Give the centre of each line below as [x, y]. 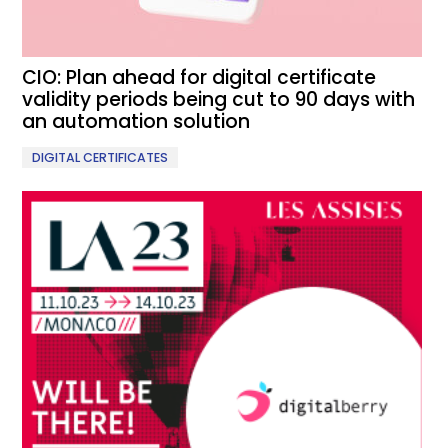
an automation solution [136, 121]
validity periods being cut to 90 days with [219, 99]
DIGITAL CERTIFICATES [100, 157]
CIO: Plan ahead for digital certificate [199, 77]
